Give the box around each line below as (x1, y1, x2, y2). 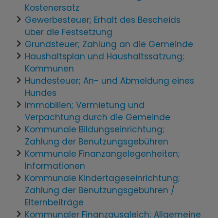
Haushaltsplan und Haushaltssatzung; (25, 50, 185, 62)
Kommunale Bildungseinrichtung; (25, 123, 165, 135)
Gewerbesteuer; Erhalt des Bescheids (25, 14, 181, 26)
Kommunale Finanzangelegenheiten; (25, 147, 181, 160)
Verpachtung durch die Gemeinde (25, 111, 171, 123)
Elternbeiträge (25, 196, 84, 208)
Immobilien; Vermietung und (25, 99, 145, 111)
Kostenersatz (25, 1, 80, 14)
